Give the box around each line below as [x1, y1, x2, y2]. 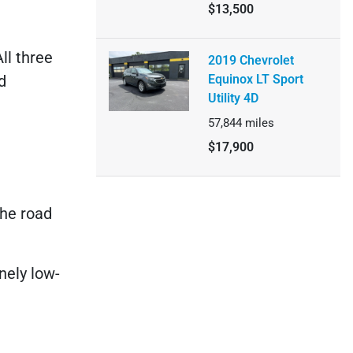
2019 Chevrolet [207, 53, 294, 68]
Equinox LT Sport [207, 72, 303, 87]
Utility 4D [207, 91, 258, 106]
